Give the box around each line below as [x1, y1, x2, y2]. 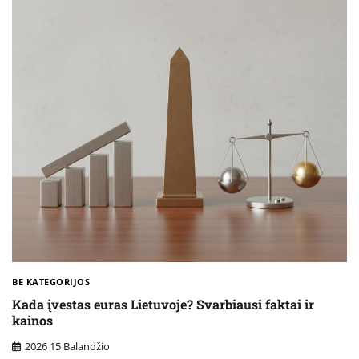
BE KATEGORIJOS [12, 275, 90, 288]
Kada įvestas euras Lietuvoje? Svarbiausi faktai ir [12, 296, 314, 313]
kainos [12, 312, 53, 329]
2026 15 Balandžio [25, 339, 110, 354]
